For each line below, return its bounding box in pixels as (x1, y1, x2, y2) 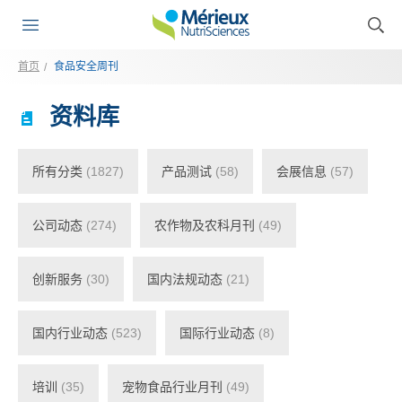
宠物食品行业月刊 (122, 379, 223, 394)
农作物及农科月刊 (154, 217, 255, 232)
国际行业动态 (179, 325, 255, 340)
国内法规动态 (147, 271, 223, 286)
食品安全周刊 (54, 60, 118, 74)
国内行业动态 (32, 325, 108, 340)
